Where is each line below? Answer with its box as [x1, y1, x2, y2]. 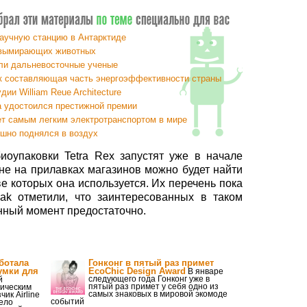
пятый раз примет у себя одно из [88, 282, 219, 291]
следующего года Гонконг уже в [88, 274, 210, 284]
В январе [186, 267, 223, 276]
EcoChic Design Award [88, 266, 186, 276]
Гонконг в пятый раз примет [88, 258, 214, 268]
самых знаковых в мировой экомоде [88, 289, 228, 299]
